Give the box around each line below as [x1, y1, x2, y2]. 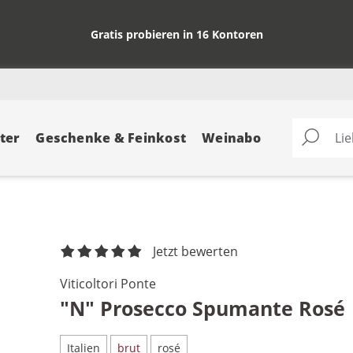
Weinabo [202, 129, 261, 147]
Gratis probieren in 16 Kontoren [90, 27, 263, 42]
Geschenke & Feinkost [35, 129, 187, 147]
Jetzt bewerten [153, 243, 239, 260]
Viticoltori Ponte [60, 275, 156, 293]
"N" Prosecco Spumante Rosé [60, 295, 345, 322]
